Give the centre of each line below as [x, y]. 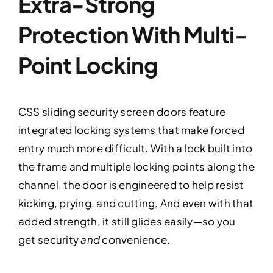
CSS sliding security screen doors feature [122, 111]
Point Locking [87, 65]
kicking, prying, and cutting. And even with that [136, 203]
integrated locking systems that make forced [131, 129]
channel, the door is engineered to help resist [131, 184]
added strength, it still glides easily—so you [127, 221]
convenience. [135, 239]
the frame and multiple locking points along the [136, 166]
